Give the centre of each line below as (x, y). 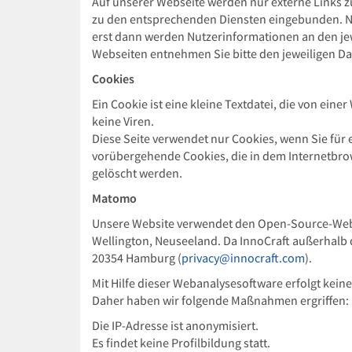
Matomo (114, 198)
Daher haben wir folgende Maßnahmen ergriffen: (220, 301)
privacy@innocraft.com (243, 258)
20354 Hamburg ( (137, 258)
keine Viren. (123, 121)
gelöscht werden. (137, 173)
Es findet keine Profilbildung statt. (181, 343)
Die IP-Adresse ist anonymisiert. (175, 326)
